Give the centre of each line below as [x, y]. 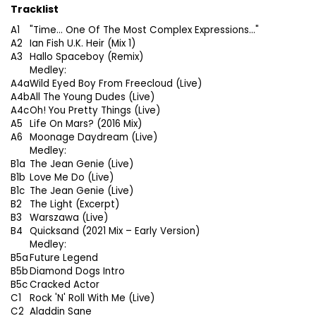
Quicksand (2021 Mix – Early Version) [115, 231]
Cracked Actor [65, 284]
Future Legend [64, 257]
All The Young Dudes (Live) [92, 97]
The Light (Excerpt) [74, 204]
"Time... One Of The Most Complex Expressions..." [144, 30]
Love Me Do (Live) [72, 177]
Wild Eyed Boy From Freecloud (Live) [116, 83]
